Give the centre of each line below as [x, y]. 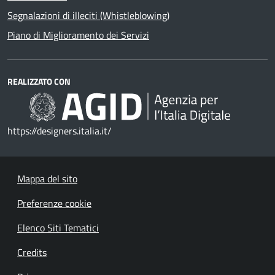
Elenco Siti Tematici [58, 228]
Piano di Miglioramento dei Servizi [78, 35]
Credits [32, 252]
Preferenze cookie [54, 203]
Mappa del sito [47, 179]
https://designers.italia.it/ [60, 131]
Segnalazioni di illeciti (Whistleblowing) [88, 15]
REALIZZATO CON [39, 81]
